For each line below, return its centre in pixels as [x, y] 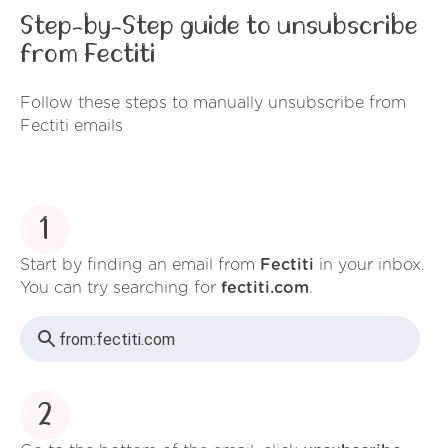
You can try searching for [120, 288]
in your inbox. [369, 265]
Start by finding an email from [140, 265]
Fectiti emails [71, 125]
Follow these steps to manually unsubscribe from [213, 102]
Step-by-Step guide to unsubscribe [219, 26]
